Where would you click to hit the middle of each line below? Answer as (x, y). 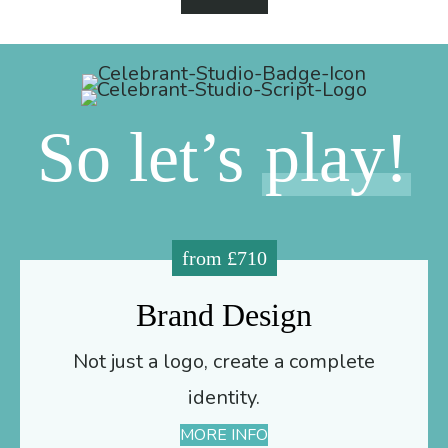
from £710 (224, 257)
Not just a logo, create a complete (224, 361)
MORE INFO (224, 434)
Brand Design (224, 314)
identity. (224, 397)
